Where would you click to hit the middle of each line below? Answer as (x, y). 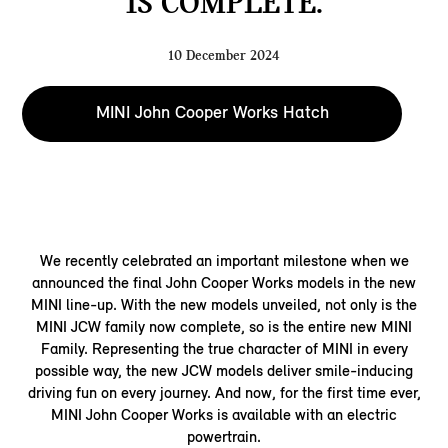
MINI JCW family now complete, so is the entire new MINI (224, 327)
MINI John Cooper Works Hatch (212, 112)
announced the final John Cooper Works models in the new (224, 283)
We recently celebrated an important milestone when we (224, 261)
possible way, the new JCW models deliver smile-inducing (224, 371)
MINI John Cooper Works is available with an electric (224, 415)
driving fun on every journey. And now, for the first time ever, (224, 393)
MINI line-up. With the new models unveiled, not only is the (224, 305)
